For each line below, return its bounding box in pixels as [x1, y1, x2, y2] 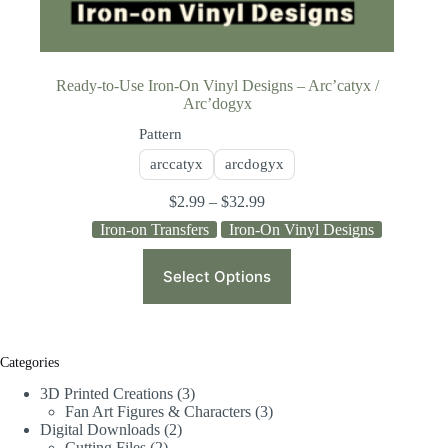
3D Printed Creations [40, 385, 173, 403]
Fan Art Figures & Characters [65, 403, 251, 421]
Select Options [163, 266, 272, 286]
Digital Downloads [40, 421, 160, 439]
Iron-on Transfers [100, 220, 210, 238]
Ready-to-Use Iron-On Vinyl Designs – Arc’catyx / [55, 76, 379, 94]
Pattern [139, 125, 183, 142]
